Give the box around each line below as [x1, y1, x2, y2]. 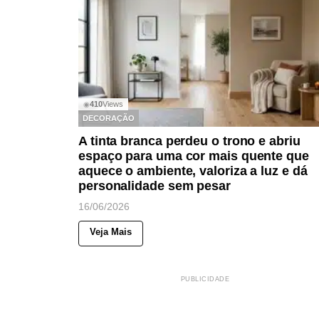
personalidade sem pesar [78, 179, 231, 194]
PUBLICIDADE [180, 276, 230, 283]
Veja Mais [90, 226, 132, 238]
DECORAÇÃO [83, 113, 135, 122]
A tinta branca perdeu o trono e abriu [78, 134, 300, 149]
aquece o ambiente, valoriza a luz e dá [78, 164, 308, 179]
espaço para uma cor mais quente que [78, 149, 309, 164]
